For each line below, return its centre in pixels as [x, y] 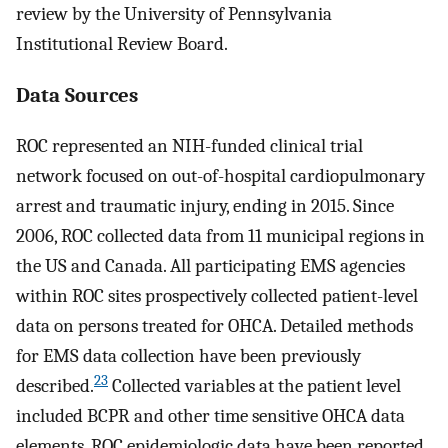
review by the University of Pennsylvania [174, 13]
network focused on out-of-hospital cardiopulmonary [220, 176]
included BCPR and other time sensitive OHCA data [210, 416]
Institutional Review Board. [122, 43]
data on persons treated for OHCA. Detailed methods [214, 326]
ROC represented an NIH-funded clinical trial [189, 146]
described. [55, 386]
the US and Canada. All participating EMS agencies [210, 266]
